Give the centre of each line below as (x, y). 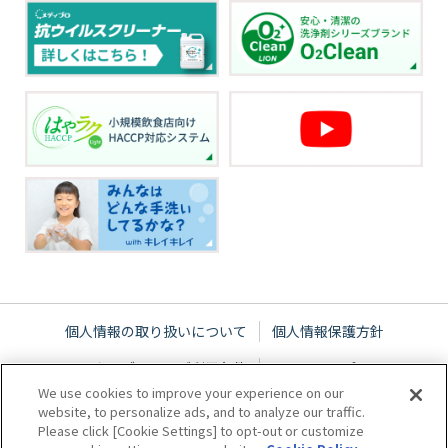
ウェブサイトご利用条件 (169, 368)
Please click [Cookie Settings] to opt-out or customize (201, 430)
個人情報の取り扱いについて (155, 331)
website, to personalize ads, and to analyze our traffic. (202, 411)
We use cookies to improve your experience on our (191, 392)
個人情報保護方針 (327, 331)
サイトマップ (313, 368)
